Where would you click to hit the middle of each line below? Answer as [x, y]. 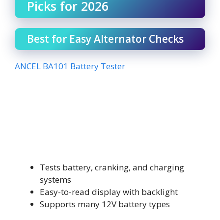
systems [55, 179]
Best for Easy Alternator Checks [105, 39]
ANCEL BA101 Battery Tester [70, 66]
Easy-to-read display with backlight [109, 192]
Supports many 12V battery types [105, 204]
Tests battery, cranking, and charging [112, 167]
